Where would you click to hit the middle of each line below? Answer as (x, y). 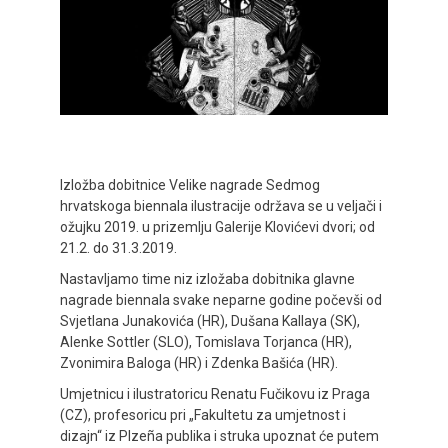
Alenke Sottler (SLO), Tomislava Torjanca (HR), (206, 342)
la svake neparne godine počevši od (270, 300)
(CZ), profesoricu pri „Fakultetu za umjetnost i (203, 415)
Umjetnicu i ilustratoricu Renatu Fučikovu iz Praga (215, 394)
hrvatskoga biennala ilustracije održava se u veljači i (221, 206)
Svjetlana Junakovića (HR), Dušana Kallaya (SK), (210, 321)
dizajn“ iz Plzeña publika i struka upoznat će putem (219, 436)
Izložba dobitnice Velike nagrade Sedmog (190, 185)
